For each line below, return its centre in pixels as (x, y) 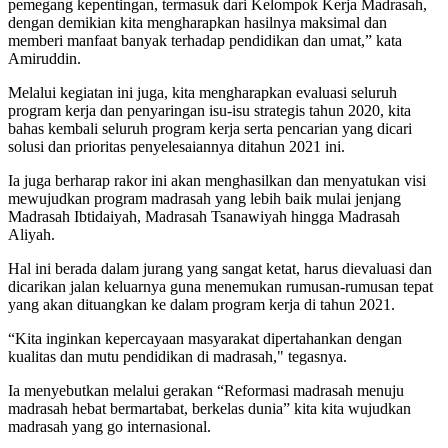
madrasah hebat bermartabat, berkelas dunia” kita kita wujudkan (209, 409)
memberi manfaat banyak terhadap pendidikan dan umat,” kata (205, 41)
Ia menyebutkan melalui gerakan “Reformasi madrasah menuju (206, 391)
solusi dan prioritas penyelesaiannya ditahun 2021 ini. (178, 147)
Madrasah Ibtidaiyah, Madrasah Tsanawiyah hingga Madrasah (204, 217)
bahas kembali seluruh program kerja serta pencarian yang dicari (210, 129)
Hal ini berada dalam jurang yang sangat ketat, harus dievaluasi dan (220, 269)
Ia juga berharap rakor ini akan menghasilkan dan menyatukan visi (217, 181)
